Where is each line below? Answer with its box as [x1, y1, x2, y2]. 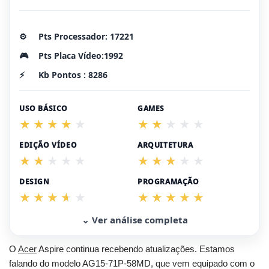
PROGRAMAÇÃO [138, 176, 199, 187]
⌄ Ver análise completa [81, 213, 188, 226]
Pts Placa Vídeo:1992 [38, 49, 123, 61]
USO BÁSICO [19, 103, 68, 113]
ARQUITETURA [138, 139, 193, 150]
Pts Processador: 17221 [38, 30, 134, 42]
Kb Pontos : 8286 [38, 68, 107, 80]
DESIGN [19, 176, 50, 187]
